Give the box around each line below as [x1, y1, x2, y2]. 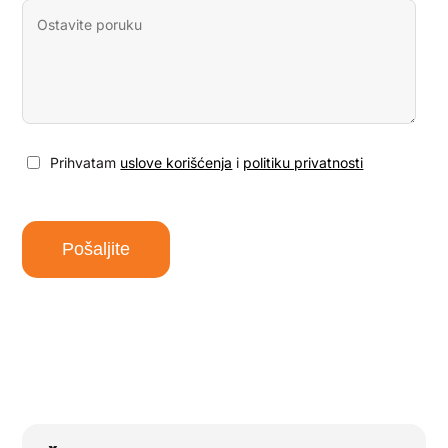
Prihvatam [50, 154, 121, 171]
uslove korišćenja [120, 154, 233, 171]
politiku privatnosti [243, 154, 364, 171]
